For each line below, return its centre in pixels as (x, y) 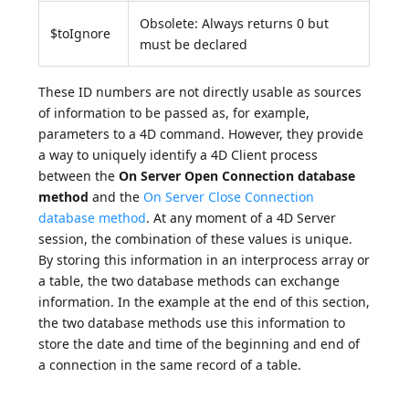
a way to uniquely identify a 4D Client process (178, 155)
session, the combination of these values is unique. (196, 239)
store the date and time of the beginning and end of (199, 344)
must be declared (194, 45)
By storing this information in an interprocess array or (204, 260)
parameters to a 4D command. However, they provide (201, 134)
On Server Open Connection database (237, 176)
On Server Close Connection (229, 197)
